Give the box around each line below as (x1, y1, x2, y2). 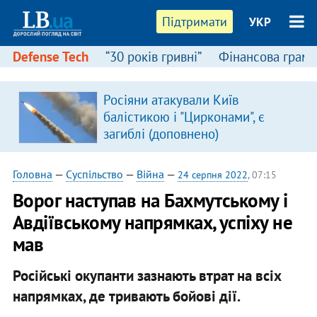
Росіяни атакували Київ (103, 91, 238, 108)
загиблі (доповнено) (103, 125, 219, 142)
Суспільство (65, 167, 123, 181)
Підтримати (162, 13, 228, 30)
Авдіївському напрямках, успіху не (12, 210, 293, 234)
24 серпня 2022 (177, 168, 248, 181)
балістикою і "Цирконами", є (103, 108, 265, 125)
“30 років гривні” (105, 48, 202, 65)
